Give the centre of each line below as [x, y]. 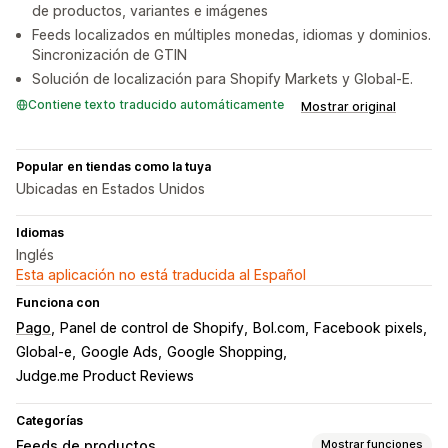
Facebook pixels [368, 327]
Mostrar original [348, 106]
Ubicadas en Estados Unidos [110, 188]
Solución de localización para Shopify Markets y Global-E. [222, 78]
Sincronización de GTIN [109, 54]
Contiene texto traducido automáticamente [156, 104]
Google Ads [119, 351]
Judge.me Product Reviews [105, 375]
